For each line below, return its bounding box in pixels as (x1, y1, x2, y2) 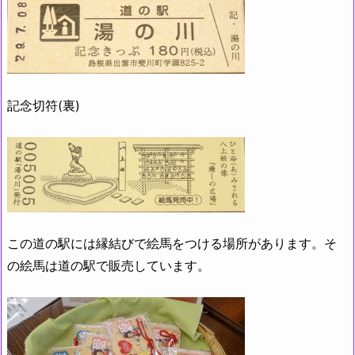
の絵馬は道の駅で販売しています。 (7, 258, 210, 274)
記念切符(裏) (7, 97, 80, 114)
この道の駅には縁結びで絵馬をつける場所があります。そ (7, 235, 337, 252)
